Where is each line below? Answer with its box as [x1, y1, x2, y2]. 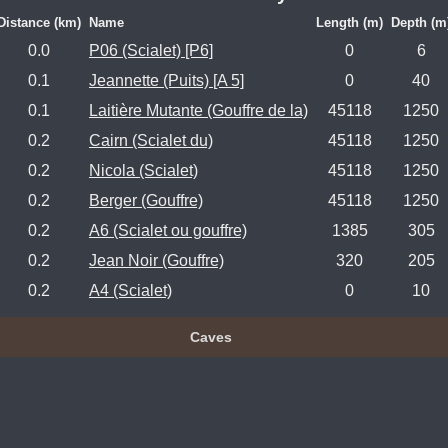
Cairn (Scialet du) [89, 132, 213, 150]
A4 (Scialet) [89, 282, 172, 300]
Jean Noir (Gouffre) [89, 252, 224, 270]
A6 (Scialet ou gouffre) [89, 222, 247, 240]
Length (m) [316, 15, 383, 31]
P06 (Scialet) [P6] [89, 42, 213, 60]
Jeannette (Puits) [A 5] [89, 72, 244, 90]
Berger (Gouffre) [89, 192, 203, 210]
